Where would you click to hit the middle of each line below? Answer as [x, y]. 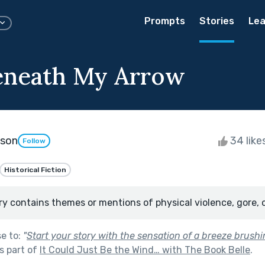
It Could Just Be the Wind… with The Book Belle [145, 250]
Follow [34, 141]
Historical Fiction [35, 169]
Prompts [165, 21]
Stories [217, 21]
